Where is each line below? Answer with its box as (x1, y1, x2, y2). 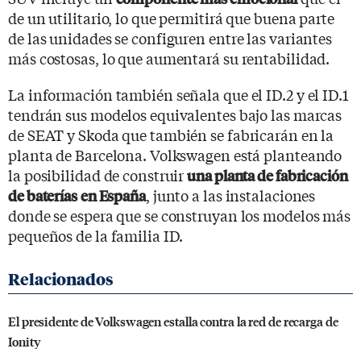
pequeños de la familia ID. (8, 224, 184, 246)
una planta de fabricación (187, 164, 348, 185)
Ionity (8, 332, 40, 350)
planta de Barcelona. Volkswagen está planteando (8, 143, 342, 165)
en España (80, 185, 146, 205)
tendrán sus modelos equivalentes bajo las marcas (8, 103, 342, 125)
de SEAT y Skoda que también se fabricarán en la (8, 123, 334, 145)
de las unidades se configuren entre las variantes (8, 27, 333, 48)
